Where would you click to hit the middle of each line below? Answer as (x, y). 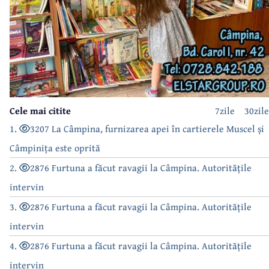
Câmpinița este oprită (55, 148)
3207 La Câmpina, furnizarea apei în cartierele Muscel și (147, 129)
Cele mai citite (40, 111)
